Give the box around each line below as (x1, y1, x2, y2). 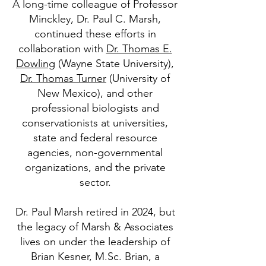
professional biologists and (31, 102, 159, 115)
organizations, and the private (24, 161, 166, 174)
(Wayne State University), (55, 57, 174, 70)
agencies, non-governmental (27, 146, 163, 159)
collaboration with (18, 42, 106, 55)
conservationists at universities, (22, 116, 168, 129)
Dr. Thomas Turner (20, 72, 106, 85)
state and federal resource (33, 131, 157, 144)
